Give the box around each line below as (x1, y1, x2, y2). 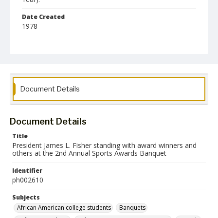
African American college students (17, 203, 111, 212)
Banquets (119, 203, 145, 212)
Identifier (12, 166, 42, 175)
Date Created (22, 13, 65, 21)
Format (22, 39, 45, 48)
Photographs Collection (27, 78, 92, 87)
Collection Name (22, 68, 74, 76)
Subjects (12, 193, 40, 201)
